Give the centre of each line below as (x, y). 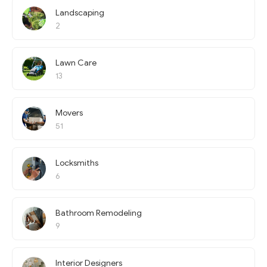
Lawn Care (76, 63)
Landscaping (80, 13)
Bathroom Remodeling (99, 213)
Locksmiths (77, 163)
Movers (69, 113)
